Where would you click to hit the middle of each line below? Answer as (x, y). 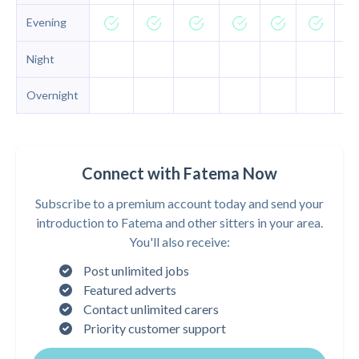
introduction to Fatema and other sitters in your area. (179, 222)
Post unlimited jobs (136, 270)
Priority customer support (155, 328)
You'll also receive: (179, 242)
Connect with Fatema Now (179, 173)
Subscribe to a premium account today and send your (179, 203)
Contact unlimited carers (151, 309)
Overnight (52, 95)
